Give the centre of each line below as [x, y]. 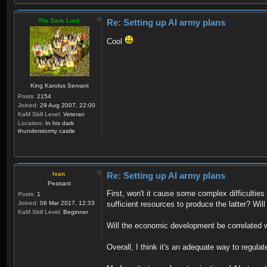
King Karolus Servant [59, 85]
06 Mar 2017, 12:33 [66, 203]
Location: [31, 123]
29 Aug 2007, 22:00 [67, 105]
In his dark [59, 123]
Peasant [59, 183]
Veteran [73, 114]
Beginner [75, 212]
